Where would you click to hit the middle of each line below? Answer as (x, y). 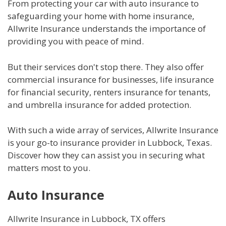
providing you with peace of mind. (76, 41)
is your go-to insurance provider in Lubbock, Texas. (110, 143)
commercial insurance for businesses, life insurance (111, 79)
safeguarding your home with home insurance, (101, 16)
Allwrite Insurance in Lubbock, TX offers (87, 218)
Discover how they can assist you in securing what (106, 155)
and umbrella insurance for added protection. (99, 104)
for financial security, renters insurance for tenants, (109, 92)
